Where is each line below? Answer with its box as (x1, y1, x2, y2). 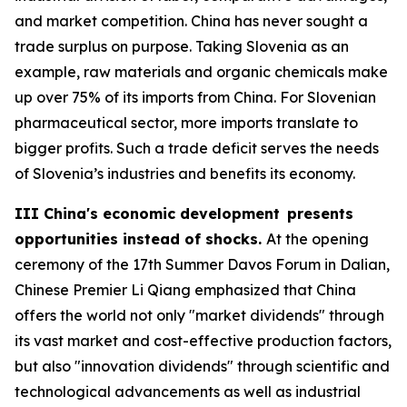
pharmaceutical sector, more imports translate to (15, 113, 358, 132)
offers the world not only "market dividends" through (15, 305, 384, 324)
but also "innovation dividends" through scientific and (15, 356, 390, 375)
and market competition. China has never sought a (15, 11, 368, 30)
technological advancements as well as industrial (15, 382, 361, 401)
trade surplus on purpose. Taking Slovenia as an (15, 36, 349, 55)
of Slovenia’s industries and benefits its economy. (15, 164, 355, 183)
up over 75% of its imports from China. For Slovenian (15, 87, 376, 106)
